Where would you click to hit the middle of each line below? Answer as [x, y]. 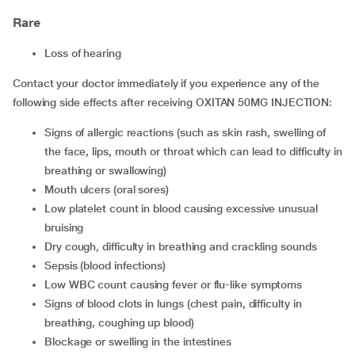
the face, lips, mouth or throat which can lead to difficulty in [193, 151]
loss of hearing [86, 53]
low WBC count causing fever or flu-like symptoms [176, 284]
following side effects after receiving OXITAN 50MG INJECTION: [173, 102]
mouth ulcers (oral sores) [111, 189]
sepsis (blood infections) [109, 265]
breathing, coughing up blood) [119, 323]
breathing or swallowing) [106, 170]
